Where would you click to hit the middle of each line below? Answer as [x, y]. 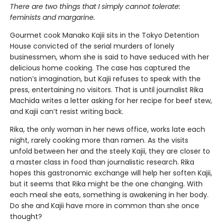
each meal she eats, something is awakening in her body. [109, 194]
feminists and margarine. [53, 17]
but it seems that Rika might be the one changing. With [106, 184]
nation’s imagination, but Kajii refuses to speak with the [105, 79]
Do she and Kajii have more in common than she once [105, 205]
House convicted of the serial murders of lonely [92, 46]
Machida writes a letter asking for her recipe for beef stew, [111, 100]
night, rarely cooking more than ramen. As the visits [99, 140]
